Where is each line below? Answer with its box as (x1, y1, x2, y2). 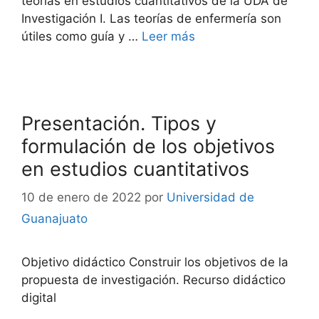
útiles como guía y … (21, 28, 142, 43)
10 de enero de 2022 (21, 190, 141, 204)
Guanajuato (21, 211, 88, 226)
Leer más (142, 28, 195, 43)
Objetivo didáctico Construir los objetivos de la (21, 255, 288, 269)
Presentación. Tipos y (21, 111, 216, 135)
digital (21, 291, 56, 305)
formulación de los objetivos (21, 134, 275, 158)
